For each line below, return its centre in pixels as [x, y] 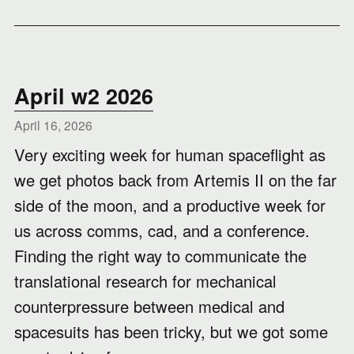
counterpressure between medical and [149, 306]
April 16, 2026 [53, 125]
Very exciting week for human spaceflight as [170, 154]
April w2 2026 [84, 96]
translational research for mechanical [145, 281]
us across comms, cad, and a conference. [162, 230]
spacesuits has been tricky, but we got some [171, 331]
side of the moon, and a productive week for [170, 205]
